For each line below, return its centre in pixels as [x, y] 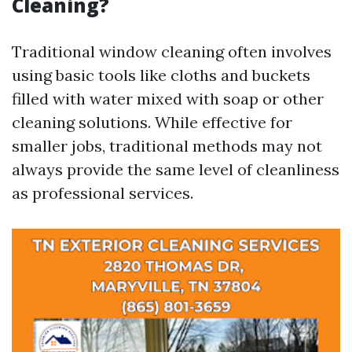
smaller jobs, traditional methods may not [167, 146]
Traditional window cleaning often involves [172, 51]
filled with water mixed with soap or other [168, 99]
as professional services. [103, 193]
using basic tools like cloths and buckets [161, 75]
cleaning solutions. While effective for [152, 122]
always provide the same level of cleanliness [176, 169]
